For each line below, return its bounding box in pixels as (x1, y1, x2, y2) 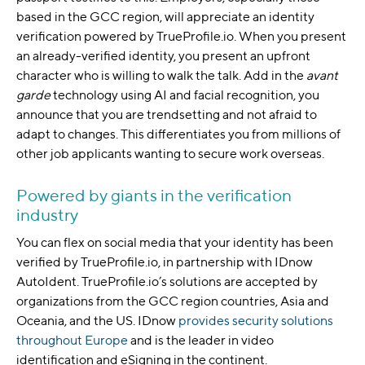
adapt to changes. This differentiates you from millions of (16, 126, 341, 142)
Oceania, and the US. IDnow (16, 313, 178, 328)
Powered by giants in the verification (16, 185, 292, 205)
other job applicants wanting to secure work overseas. (16, 146, 324, 161)
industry (16, 204, 78, 225)
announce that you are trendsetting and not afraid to (16, 107, 317, 122)
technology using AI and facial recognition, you (51, 87, 319, 103)
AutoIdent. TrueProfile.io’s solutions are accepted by (16, 274, 318, 289)
